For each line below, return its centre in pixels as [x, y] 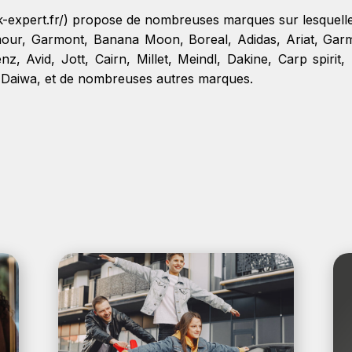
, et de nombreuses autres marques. [145, 79]
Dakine [247, 59]
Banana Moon [136, 39]
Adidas [257, 39]
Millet [152, 59]
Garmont [58, 39]
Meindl [198, 59]
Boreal [209, 39]
